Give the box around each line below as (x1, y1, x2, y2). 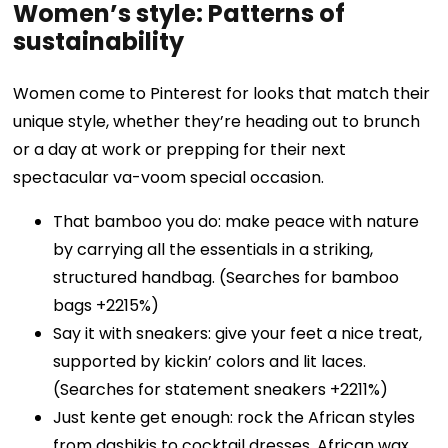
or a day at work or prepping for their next (13, 138, 347, 162)
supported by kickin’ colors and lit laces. (53, 350, 367, 374)
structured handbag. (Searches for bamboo (53, 266, 400, 290)
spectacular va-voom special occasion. (13, 166, 325, 190)
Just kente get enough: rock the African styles (53, 406, 416, 430)
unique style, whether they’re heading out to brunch (13, 110, 421, 134)
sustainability (13, 25, 185, 59)
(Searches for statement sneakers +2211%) (53, 378, 389, 402)
